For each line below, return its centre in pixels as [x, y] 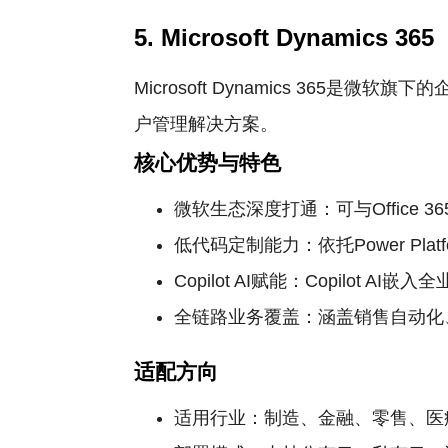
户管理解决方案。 [206, 124]
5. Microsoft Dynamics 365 [284, 37]
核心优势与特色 [208, 162]
